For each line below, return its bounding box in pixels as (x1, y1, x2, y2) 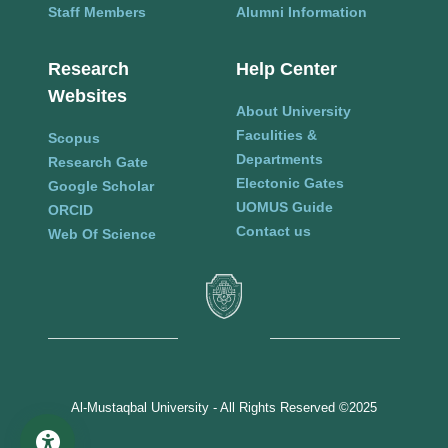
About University (236, 102, 351, 119)
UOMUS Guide (236, 198, 333, 215)
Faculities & (236, 126, 317, 143)
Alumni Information (236, 3, 367, 20)
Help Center (236, 58, 337, 79)
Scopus (48, 129, 100, 146)
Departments (236, 150, 323, 167)
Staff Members (48, 3, 146, 20)
